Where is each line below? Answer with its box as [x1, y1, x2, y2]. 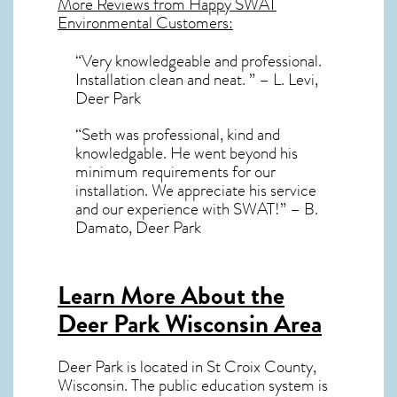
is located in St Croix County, [123, 354, 316, 379]
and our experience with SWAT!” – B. [75, 197, 318, 222]
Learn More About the [58, 276, 284, 315]
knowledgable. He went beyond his [75, 141, 298, 166]
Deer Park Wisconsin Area [58, 305, 322, 343]
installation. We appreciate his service [75, 178, 316, 203]
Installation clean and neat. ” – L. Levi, [75, 67, 318, 92]
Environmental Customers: [58, 11, 233, 36]
